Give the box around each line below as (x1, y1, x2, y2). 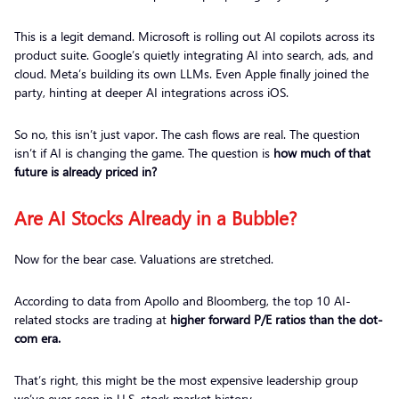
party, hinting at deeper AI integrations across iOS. (14, 84, 292, 102)
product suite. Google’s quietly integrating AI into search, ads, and (14, 46, 373, 64)
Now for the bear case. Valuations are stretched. (14, 250, 277, 268)
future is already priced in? (14, 163, 157, 181)
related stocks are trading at (14, 311, 170, 329)
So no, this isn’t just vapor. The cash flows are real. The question (14, 126, 360, 143)
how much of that (273, 144, 370, 162)
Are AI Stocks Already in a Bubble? (14, 204, 297, 232)
